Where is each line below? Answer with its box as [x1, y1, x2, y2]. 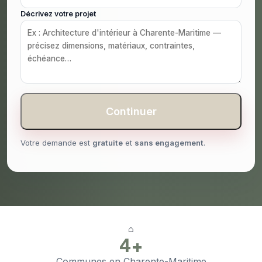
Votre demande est [20, 138, 92, 148]
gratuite [92, 138, 123, 148]
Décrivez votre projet [20, 9, 96, 19]
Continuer [105, 105, 157, 118]
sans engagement [135, 138, 204, 148]
